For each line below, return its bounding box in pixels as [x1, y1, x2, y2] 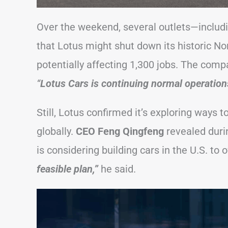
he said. [101, 163, 136, 176]
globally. [37, 125, 76, 138]
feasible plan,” [37, 163, 98, 176]
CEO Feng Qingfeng [76, 125, 164, 138]
